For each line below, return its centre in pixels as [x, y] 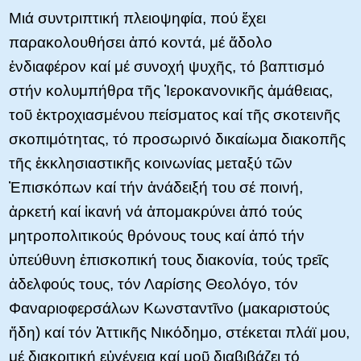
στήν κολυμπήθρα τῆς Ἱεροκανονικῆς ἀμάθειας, [171, 90]
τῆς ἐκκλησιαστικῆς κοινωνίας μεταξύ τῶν [151, 163]
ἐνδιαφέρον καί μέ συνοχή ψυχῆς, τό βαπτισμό [167, 66]
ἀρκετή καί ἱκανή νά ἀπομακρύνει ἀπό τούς [156, 211]
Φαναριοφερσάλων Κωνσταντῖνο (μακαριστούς [169, 308]
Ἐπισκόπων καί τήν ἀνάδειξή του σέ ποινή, [156, 187]
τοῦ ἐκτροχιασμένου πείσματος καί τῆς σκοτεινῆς [174, 114]
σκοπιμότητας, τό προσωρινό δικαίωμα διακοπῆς [177, 139]
